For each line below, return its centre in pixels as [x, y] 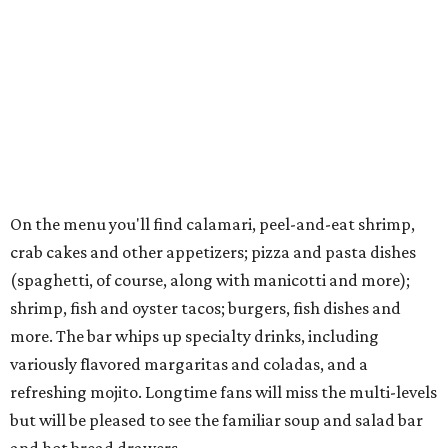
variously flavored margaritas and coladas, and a [189, 364]
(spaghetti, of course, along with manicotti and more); [210, 280]
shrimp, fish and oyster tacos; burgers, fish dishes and [205, 308]
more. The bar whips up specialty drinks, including [194, 336]
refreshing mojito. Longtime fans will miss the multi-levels [223, 392]
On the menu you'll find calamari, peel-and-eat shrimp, [212, 224]
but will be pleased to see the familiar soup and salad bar [216, 420]
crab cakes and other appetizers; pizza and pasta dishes [213, 252]
